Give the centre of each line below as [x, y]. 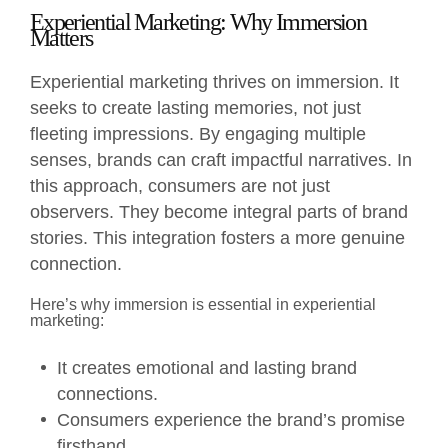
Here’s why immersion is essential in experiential [203, 304]
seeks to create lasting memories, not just [195, 107]
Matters [61, 37]
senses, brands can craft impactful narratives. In [221, 159]
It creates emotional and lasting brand [207, 367]
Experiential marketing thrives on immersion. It [214, 81]
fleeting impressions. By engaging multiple [198, 133]
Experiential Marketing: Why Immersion [198, 21]
